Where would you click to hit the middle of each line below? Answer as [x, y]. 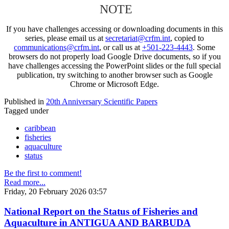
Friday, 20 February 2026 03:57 [55, 191]
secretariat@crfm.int [138, 38]
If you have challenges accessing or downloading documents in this [114, 29]
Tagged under [26, 110]
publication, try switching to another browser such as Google [114, 75]
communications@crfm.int [56, 47]
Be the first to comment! [43, 173]
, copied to [187, 38]
